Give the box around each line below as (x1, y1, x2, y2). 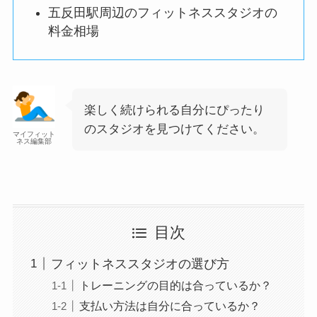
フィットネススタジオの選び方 (50, 256, 229, 271)
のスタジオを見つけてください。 (83, 122, 265, 136)
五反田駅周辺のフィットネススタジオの (48, 6, 278, 21)
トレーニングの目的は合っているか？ (79, 278, 272, 292)
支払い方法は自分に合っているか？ (79, 299, 260, 312)
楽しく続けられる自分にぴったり (83, 103, 265, 117)
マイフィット (12, 129, 55, 138)
